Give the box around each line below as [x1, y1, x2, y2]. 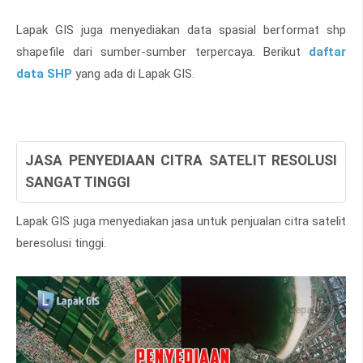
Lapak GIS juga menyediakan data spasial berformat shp [16, 22, 346, 37]
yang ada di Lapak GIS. [72, 66, 194, 81]
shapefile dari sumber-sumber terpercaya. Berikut [16, 44, 309, 59]
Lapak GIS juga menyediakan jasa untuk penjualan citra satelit [16, 213, 346, 228]
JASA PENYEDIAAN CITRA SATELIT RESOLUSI [25, 152, 337, 169]
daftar [309, 44, 346, 59]
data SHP [16, 66, 72, 81]
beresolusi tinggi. [16, 235, 106, 250]
